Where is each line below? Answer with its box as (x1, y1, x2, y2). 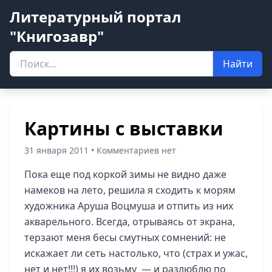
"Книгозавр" (10, 26, 104, 46)
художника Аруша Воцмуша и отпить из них (24, 199, 233, 212)
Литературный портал (10, 7, 181, 27)
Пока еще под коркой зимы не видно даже (24, 168, 226, 181)
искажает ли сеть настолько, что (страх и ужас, (24, 246, 248, 260)
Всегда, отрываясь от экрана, (96, 215, 235, 228)
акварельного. (24, 215, 96, 228)
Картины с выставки (24, 116, 223, 141)
